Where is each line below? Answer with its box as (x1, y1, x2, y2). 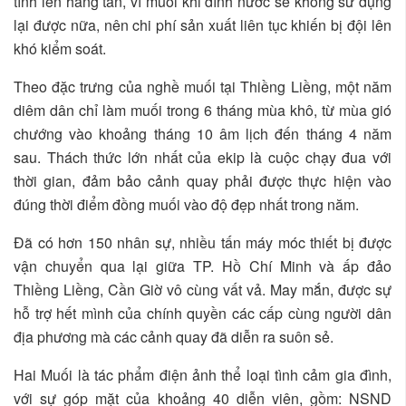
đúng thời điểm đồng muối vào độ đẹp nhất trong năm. (14, 193, 359, 215)
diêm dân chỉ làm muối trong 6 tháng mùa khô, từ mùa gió (14, 99, 391, 121)
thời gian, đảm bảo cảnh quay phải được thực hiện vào (14, 169, 391, 191)
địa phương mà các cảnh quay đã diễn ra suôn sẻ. (14, 325, 333, 347)
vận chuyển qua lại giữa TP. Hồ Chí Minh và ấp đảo (14, 255, 391, 276)
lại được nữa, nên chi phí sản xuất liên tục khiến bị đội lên (14, 14, 391, 35)
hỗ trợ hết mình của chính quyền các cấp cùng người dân (14, 302, 391, 324)
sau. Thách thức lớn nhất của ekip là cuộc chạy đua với (14, 146, 391, 168)
